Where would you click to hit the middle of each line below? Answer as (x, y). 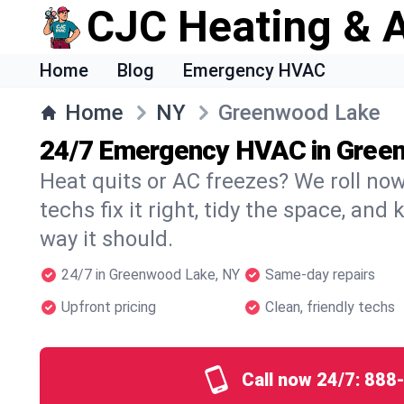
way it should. (106, 239)
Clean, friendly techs (330, 307)
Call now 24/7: (301, 380)
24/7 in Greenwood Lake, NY (151, 275)
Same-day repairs (320, 275)
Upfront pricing (109, 307)
